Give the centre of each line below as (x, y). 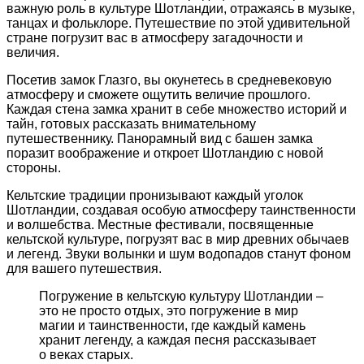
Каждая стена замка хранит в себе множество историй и (177, 109)
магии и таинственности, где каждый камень (172, 325)
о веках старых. (86, 354)
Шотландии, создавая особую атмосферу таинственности (181, 210)
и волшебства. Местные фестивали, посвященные (160, 224)
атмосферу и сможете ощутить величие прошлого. (158, 94)
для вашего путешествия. (84, 268)
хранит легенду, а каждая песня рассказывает (178, 340)
